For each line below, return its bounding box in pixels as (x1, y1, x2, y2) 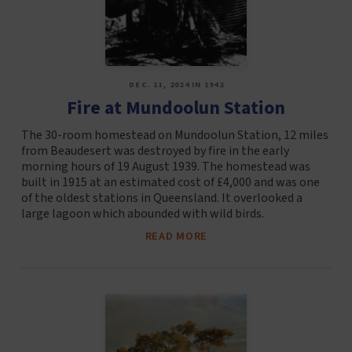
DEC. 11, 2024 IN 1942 (129, 79, 225, 90)
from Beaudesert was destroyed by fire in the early (20, 141, 289, 159)
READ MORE (145, 227, 208, 244)
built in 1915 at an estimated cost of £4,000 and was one (20, 173, 320, 191)
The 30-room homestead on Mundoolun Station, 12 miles (20, 126, 328, 144)
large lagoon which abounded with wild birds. (20, 204, 264, 222)
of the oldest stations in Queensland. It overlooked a (20, 189, 302, 207)
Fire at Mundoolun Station (66, 93, 285, 122)
